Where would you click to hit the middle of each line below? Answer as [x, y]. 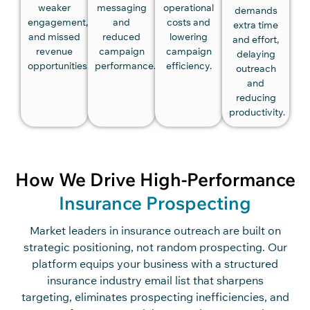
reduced [121, 36]
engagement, [58, 22]
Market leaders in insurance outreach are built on [155, 230]
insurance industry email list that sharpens [155, 280]
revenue [54, 51]
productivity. [257, 112]
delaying [256, 54]
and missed [54, 36]
